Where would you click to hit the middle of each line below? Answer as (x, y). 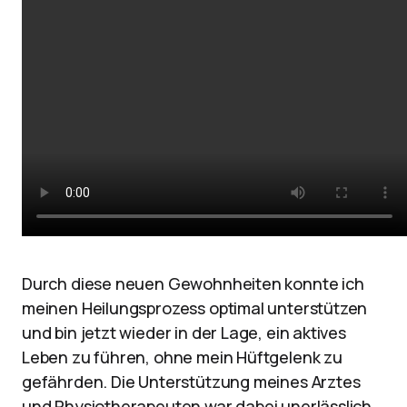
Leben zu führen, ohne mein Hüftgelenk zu (182, 357)
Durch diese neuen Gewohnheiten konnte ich (193, 283)
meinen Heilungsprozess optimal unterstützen (195, 308)
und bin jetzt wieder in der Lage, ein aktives (184, 333)
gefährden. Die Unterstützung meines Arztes (191, 382)
